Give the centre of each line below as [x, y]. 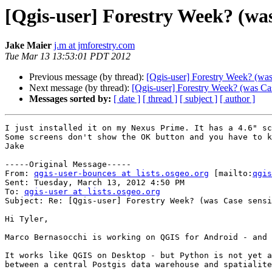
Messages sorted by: [70, 99]
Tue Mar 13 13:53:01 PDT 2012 [68, 56]
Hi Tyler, [27, 219]
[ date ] [127, 99]
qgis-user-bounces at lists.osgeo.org [121, 174]
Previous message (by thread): [88, 77]
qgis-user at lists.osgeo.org [92, 192]
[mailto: [231, 174]
